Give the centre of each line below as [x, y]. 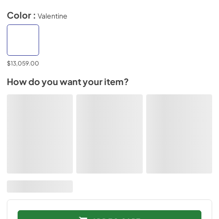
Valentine [53, 15]
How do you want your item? [68, 82]
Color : [22, 15]
